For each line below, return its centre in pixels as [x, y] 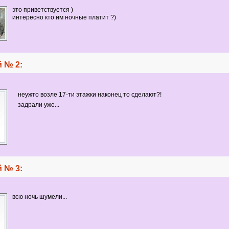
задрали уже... [38, 105]
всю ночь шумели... [39, 197]
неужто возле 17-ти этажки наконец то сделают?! [89, 95]
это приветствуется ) [42, 10]
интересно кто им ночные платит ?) [64, 17]
